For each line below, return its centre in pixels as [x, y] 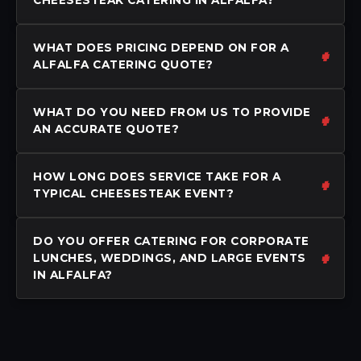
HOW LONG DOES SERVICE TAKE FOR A [157, 176]
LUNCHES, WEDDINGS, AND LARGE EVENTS [170, 257]
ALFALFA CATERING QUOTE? [123, 64]
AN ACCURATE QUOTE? [106, 129]
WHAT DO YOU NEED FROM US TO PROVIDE [172, 112]
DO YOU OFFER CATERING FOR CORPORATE [171, 241]
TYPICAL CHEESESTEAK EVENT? [133, 193]
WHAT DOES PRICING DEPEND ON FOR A [161, 47]
